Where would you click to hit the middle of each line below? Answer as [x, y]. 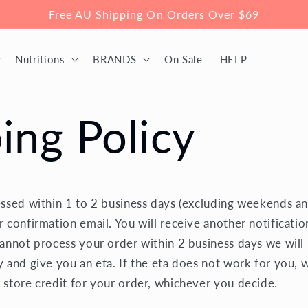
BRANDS [115, 59]
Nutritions [40, 59]
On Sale [184, 59]
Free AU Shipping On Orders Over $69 [154, 14]
